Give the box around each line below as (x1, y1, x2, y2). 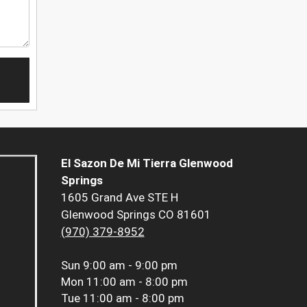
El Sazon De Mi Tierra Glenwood (60, 156, 233, 171)
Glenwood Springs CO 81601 (60, 208, 211, 222)
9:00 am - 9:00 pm (82, 258, 177, 273)
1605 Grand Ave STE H (60, 191, 178, 205)
